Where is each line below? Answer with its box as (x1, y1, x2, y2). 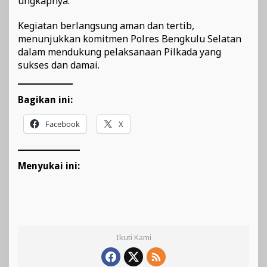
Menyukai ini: (18, 160, 80, 172)
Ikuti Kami (116, 232, 151, 243)
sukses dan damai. (18, 58, 100, 72)
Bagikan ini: (18, 94, 73, 106)
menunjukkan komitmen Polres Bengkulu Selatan (18, 32, 241, 46)
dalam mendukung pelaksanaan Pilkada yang (18, 45, 221, 59)
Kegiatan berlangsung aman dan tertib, (18, 19, 194, 33)
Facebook (45, 119, 80, 130)
